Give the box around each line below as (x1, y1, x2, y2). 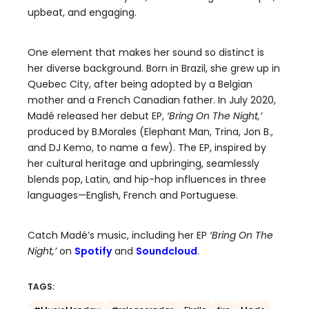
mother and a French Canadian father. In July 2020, (28, 93, 276, 107)
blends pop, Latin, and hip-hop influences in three (28, 172, 266, 186)
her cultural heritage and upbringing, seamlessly (28, 157, 259, 170)
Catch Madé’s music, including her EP (28, 228, 210, 242)
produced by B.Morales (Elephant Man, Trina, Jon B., (28, 125, 273, 139)
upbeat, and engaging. (28, 6, 137, 19)
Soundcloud (136, 244, 197, 258)
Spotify (74, 244, 112, 258)
